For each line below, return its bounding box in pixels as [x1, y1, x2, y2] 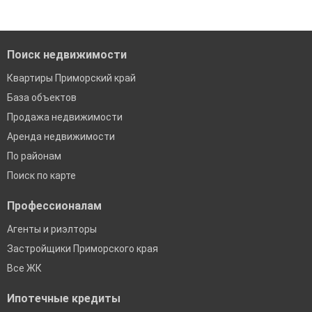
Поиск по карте [7, 170, 76, 182]
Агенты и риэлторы [7, 224, 97, 235]
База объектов [7, 92, 77, 104]
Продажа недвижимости [7, 111, 123, 123]
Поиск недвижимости [7, 48, 127, 62]
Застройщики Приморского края [7, 243, 158, 255]
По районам [7, 150, 61, 162]
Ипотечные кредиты [7, 292, 120, 306]
